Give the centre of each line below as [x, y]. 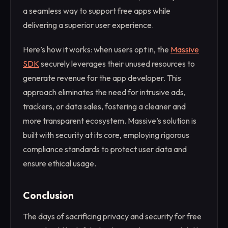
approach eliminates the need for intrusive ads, [104, 92]
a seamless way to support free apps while [97, 11]
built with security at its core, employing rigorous [106, 135]
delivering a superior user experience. [88, 25]
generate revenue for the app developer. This [102, 78]
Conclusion [48, 196]
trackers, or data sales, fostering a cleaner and [104, 107]
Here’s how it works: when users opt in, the [97, 50]
